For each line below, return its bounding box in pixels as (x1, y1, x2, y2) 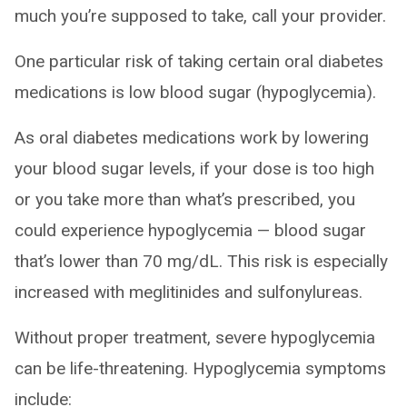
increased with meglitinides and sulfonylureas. (15, 282, 362, 303)
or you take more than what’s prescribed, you (15, 189, 355, 210)
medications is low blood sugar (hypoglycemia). (15, 82, 376, 103)
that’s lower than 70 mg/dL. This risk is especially (15, 251, 388, 272)
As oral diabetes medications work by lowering (15, 127, 369, 148)
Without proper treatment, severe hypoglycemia (15, 327, 375, 348)
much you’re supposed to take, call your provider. (15, 5, 386, 26)
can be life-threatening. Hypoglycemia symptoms (15, 358, 386, 379)
